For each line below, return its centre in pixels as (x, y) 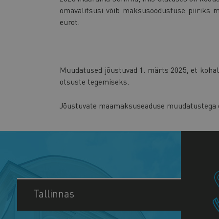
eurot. (70, 22)
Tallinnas (54, 193)
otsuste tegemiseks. (94, 81)
